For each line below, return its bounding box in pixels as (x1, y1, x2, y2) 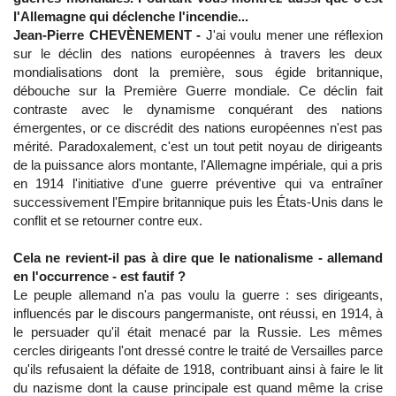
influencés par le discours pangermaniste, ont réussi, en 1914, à (13, 306, 383, 321)
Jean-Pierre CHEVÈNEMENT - (13, 27, 206, 42)
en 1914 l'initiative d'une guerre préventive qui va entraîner (13, 176, 383, 191)
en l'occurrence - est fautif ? (13, 269, 186, 284)
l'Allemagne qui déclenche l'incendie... (13, 9, 248, 24)
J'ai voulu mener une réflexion (205, 27, 384, 42)
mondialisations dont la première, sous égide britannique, (13, 65, 383, 80)
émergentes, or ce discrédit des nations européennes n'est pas (13, 120, 383, 135)
